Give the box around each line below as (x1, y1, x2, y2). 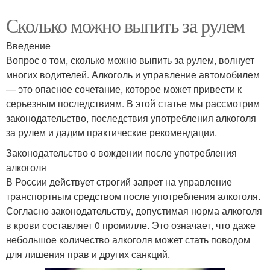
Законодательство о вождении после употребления (6, 145, 237, 160)
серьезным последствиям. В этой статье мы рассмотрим (6, 96, 260, 110)
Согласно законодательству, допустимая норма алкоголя (6, 203, 262, 218)
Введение (6, 38, 51, 52)
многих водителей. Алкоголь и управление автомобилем (6, 67, 260, 81)
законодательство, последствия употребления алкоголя (6, 110, 256, 125)
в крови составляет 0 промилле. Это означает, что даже (6, 218, 256, 232)
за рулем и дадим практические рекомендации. (6, 125, 217, 139)
